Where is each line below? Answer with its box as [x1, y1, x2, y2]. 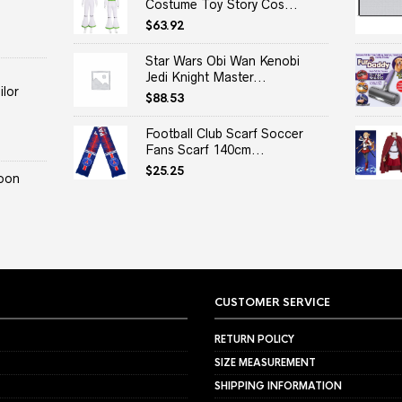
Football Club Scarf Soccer [145, 127, 304, 142]
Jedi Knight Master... [145, 70, 267, 85]
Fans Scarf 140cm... [145, 143, 266, 158]
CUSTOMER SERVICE [214, 295, 330, 310]
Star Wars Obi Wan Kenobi [145, 54, 301, 69]
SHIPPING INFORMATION [214, 380, 342, 393]
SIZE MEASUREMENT [214, 356, 316, 370]
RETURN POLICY [214, 333, 294, 346]
